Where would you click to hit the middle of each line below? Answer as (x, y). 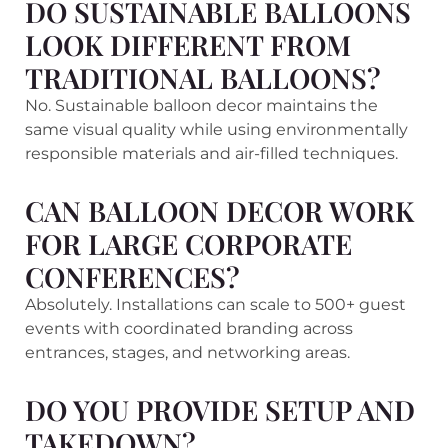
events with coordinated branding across (189, 328)
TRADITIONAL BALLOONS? (203, 77)
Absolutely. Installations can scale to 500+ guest (215, 304)
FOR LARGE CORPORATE (188, 243)
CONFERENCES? (132, 276)
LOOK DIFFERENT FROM (188, 44)
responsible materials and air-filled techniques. (211, 153)
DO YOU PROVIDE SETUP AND (220, 409)
